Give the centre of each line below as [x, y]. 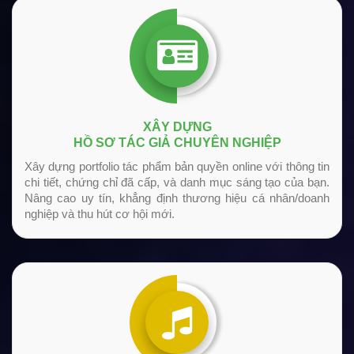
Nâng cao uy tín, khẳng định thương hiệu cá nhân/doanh [177, 198]
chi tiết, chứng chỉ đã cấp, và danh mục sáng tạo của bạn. [177, 183]
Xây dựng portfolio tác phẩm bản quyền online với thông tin [177, 167]
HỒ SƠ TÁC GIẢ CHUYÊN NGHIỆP [177, 143]
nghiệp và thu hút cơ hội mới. [100, 214]
